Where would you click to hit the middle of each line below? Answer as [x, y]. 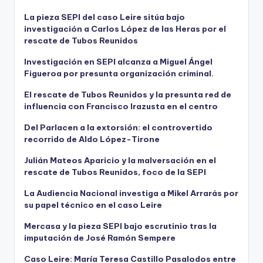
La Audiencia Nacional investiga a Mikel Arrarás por [131, 193]
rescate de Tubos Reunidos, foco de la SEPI [115, 172]
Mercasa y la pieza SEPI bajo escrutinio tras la [120, 226]
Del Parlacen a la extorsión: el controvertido [118, 127]
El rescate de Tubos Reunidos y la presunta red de [128, 94]
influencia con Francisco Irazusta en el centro [121, 106]
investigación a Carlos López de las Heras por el [125, 28]
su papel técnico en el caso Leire [93, 205]
